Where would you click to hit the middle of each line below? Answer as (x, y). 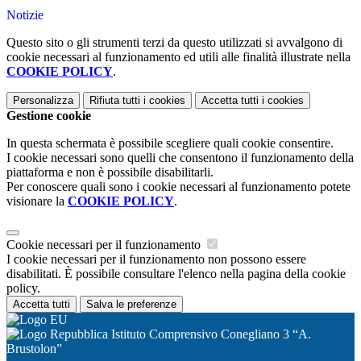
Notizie (25, 15)
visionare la (37, 201)
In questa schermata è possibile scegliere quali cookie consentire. (170, 143)
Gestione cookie (49, 116)
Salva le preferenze (131, 305)
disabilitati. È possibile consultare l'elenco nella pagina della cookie (176, 274)
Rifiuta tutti (115, 101)
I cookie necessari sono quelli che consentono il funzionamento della (180, 158)
